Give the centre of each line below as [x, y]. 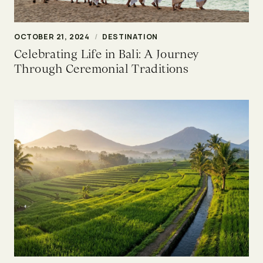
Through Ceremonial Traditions [102, 68]
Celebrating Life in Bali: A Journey [107, 54]
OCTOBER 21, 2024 [52, 36]
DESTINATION [130, 36]
